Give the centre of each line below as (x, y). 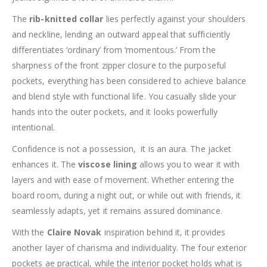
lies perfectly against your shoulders (175, 18)
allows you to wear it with (189, 164)
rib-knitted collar (66, 18)
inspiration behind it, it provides (163, 232)
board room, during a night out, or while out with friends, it (127, 195)
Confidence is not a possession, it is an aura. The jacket (122, 148)
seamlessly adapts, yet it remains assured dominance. (117, 210)
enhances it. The (45, 164)
